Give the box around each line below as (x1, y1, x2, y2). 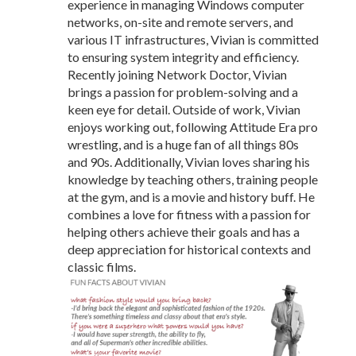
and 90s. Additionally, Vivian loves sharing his (67, 154, 310, 169)
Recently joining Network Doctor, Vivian (67, 67, 287, 82)
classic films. (67, 259, 136, 274)
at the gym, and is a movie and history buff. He (67, 189, 315, 204)
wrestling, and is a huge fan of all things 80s (67, 137, 299, 152)
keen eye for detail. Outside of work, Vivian (67, 102, 300, 117)
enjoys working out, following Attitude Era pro (67, 119, 318, 134)
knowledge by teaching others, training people (67, 172, 318, 187)
